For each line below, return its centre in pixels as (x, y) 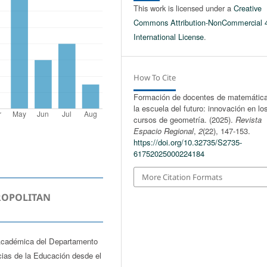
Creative (248, 8)
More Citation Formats (182, 177)
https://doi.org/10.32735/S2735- (188, 142)
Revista (249, 119)
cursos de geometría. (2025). (185, 119)
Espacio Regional (164, 131)
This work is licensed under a (184, 8)
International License (169, 36)
